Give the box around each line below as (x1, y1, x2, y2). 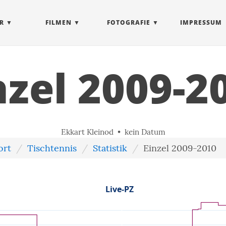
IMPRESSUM (180, 18, 222, 27)
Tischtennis (27, 142, 77, 154)
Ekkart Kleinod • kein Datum (61, 127, 165, 137)
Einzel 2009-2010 (143, 142, 216, 154)
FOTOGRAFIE (106, 18, 150, 27)
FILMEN (45, 18, 72, 27)
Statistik (93, 142, 127, 154)
